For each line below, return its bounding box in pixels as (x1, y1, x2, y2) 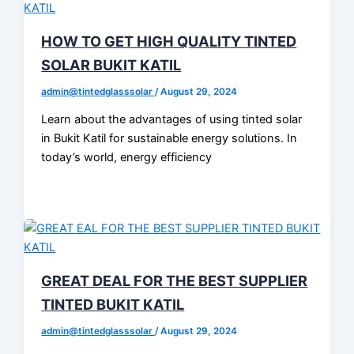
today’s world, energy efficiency (41, 150, 213, 165)
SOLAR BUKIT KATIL (41, 55, 182, 73)
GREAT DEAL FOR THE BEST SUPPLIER (41, 272, 308, 290)
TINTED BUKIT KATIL (41, 296, 185, 314)
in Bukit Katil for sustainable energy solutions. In (41, 131, 298, 146)
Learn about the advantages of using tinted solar (41, 112, 303, 127)
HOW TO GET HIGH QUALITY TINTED (41, 32, 297, 50)
